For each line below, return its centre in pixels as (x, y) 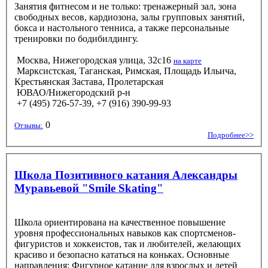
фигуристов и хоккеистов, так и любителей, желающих (44, 243)
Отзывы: (29, 125)
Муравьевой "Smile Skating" (89, 188)
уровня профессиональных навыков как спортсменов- (125, 233)
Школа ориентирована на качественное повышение (96, 222)
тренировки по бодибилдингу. (76, 38)
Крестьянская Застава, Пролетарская (89, 81)
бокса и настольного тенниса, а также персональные (122, 28)
